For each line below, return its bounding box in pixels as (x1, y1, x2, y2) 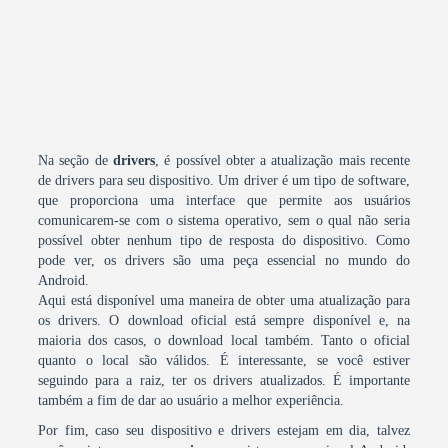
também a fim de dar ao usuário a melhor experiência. (38, 393, 345, 408)
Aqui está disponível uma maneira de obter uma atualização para (38, 293, 410, 308)
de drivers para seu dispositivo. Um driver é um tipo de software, (38, 173, 410, 188)
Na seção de (38, 153, 113, 168)
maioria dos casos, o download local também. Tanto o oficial (38, 333, 410, 348)
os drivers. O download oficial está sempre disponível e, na (38, 313, 410, 328)
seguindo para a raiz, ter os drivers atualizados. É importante (38, 373, 410, 388)
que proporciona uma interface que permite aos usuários (38, 193, 410, 208)
